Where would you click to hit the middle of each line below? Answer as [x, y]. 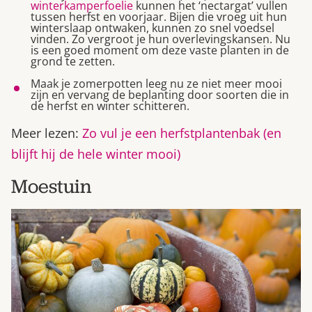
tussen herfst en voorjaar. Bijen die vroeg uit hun [159, 16]
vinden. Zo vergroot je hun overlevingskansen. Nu [161, 39]
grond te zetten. [73, 61]
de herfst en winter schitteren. [110, 106]
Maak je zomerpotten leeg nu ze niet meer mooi [156, 83]
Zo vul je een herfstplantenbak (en [182, 133]
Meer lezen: [47, 133]
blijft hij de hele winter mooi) [96, 154]
